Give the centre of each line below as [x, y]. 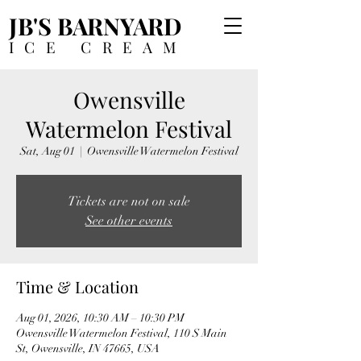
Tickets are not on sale [129, 201]
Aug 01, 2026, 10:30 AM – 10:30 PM [100, 318]
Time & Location [77, 286]
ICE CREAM [98, 47]
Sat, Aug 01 [47, 151]
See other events [129, 221]
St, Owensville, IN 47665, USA [88, 349]
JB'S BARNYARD [95, 26]
